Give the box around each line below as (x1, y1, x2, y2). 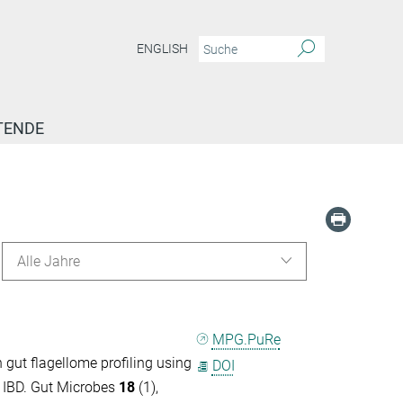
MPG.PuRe (211, 331, 281, 349)
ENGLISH (137, 41, 188, 57)
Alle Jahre (17, 253, 80, 270)
